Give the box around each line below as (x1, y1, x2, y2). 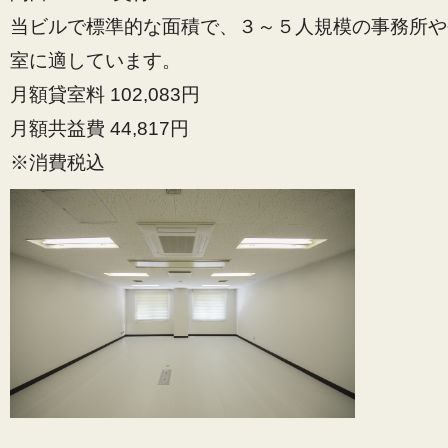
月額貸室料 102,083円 (10, 83, 200, 106)
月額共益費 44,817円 (10, 117, 189, 140)
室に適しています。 (10, 49, 181, 72)
